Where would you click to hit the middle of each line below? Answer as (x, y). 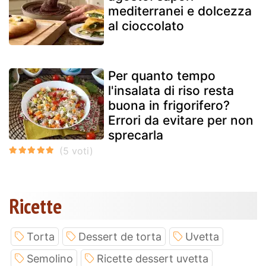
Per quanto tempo (162, 75)
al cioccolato (146, 26)
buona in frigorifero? (169, 105)
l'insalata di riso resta (171, 90)
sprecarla (136, 135)
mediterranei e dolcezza (180, 11)
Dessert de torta (120, 236)
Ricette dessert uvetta (153, 258)
